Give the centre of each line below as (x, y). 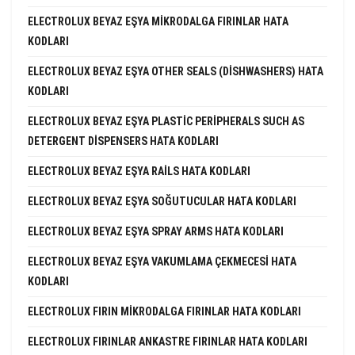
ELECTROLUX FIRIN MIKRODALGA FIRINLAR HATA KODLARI (164, 311)
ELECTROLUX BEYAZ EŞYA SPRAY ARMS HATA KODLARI (156, 231)
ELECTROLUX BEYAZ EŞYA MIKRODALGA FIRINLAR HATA (158, 21)
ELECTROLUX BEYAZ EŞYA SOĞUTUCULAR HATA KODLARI (162, 201)
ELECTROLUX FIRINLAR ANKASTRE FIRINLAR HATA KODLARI (168, 341)
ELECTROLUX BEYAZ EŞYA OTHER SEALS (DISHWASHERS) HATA (176, 71)
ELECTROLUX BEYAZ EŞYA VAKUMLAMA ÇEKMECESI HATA (162, 261)
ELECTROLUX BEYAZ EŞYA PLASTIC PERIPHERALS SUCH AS (166, 121)
